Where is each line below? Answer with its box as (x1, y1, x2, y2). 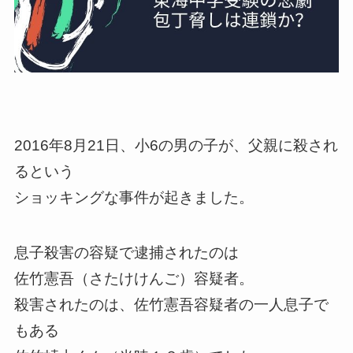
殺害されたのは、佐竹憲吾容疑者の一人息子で (13, 296, 329, 314)
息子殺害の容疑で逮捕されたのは (13, 244, 239, 262)
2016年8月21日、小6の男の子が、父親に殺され (13, 136, 338, 154)
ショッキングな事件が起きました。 (13, 188, 254, 206)
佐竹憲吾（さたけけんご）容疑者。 (13, 270, 254, 288)
